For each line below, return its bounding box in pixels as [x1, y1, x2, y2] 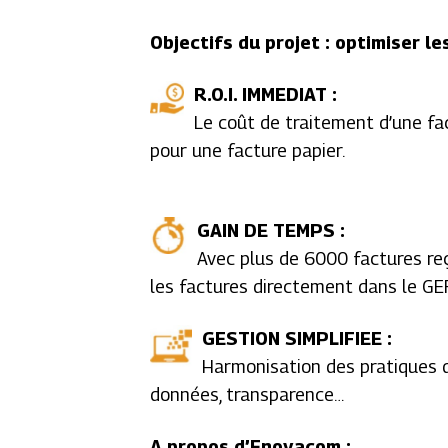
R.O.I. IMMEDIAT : [194, 84, 338, 105]
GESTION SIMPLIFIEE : [202, 328, 393, 349]
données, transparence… [150, 384, 345, 405]
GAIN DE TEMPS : [197, 220, 346, 241]
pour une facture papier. [150, 140, 346, 161]
